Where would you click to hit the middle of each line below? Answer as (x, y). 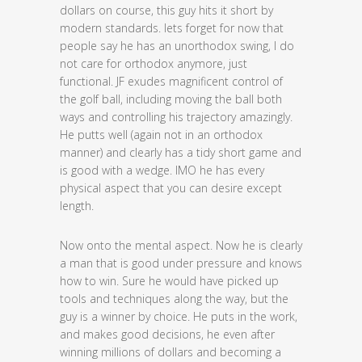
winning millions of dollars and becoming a (170, 352)
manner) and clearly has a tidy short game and (181, 152)
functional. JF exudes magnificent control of (171, 81)
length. (78, 206)
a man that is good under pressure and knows (181, 263)
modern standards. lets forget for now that (172, 28)
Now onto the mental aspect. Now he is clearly (181, 245)
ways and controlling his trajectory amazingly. (176, 117)
